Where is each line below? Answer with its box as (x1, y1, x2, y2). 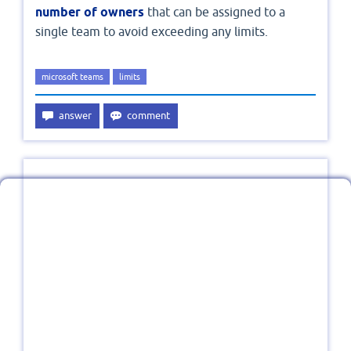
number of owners (35, 5, 144, 20)
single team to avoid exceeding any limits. (35, 24, 268, 39)
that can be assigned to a (144, 5, 285, 20)
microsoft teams (42, 72, 103, 82)
